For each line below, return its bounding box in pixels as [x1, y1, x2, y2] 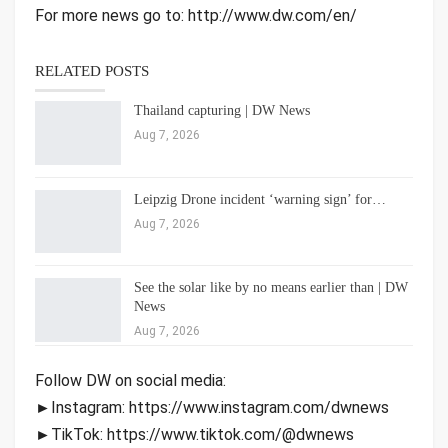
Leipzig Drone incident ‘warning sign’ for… [134, 191, 386, 207]
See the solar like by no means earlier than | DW [134, 280, 408, 296]
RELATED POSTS [35, 63, 149, 79]
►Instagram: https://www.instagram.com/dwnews [35, 398, 389, 418]
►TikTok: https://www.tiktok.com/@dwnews [35, 425, 354, 445]
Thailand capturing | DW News [134, 103, 310, 118]
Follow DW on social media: [35, 371, 226, 391]
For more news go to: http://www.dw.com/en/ [35, 6, 357, 25]
